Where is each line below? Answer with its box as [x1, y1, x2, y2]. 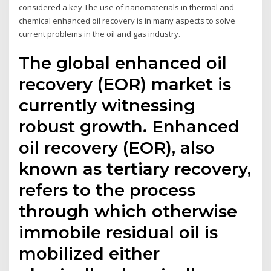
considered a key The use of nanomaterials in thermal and [19, 1, 235, 13]
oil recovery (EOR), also [19, 137, 215, 158]
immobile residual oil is [19, 222, 218, 243]
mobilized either [19, 243, 160, 264]
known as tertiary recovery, [19, 158, 252, 180]
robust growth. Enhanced [19, 116, 240, 137]
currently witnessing [19, 95, 196, 116]
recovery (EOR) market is [19, 74, 232, 95]
